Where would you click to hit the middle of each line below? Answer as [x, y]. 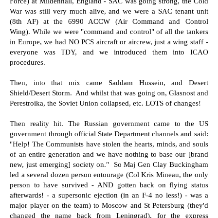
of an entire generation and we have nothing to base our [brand [109, 154]
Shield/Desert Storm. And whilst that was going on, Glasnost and [109, 93]
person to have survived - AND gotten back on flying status [109, 185]
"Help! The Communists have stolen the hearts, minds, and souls [109, 144]
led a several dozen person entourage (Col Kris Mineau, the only [109, 175]
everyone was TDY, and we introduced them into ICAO [109, 52]
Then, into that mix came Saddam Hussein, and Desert [109, 83]
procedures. [28, 62]
